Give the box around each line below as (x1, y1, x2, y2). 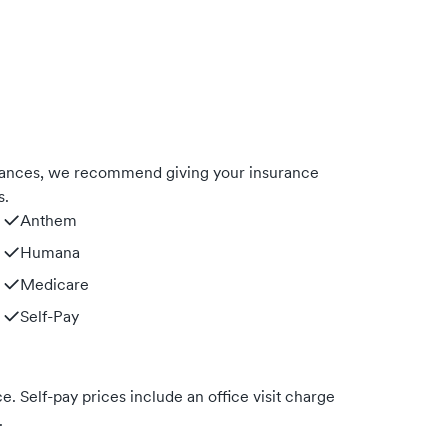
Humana (20, 242, 80, 262)
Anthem (20, 210, 77, 230)
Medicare (20, 274, 89, 294)
